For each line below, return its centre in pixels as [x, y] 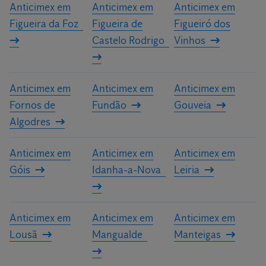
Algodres [30, 122]
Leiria [187, 170]
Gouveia [193, 105]
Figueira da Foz [44, 24]
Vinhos [190, 40]
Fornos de [32, 105]
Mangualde [117, 235]
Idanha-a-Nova [126, 170]
